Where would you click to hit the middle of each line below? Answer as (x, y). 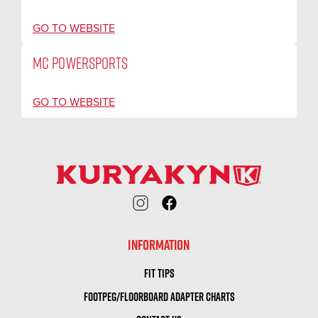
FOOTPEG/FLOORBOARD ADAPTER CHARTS (159, 297)
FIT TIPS (159, 274)
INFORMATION (159, 245)
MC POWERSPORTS (81, 63)
